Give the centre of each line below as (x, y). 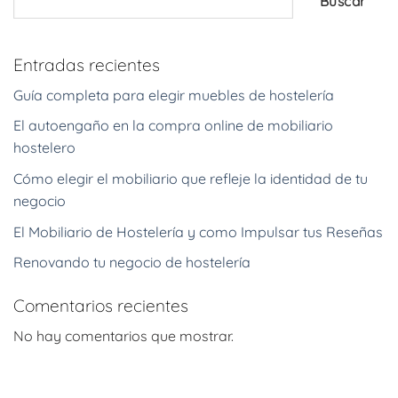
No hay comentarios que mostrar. (123, 335)
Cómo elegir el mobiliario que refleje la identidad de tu (191, 179)
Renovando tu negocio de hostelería (132, 263)
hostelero (44, 148)
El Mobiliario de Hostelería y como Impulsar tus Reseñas (198, 231)
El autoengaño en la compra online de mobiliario (173, 126)
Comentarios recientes (101, 306)
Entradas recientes (87, 65)
